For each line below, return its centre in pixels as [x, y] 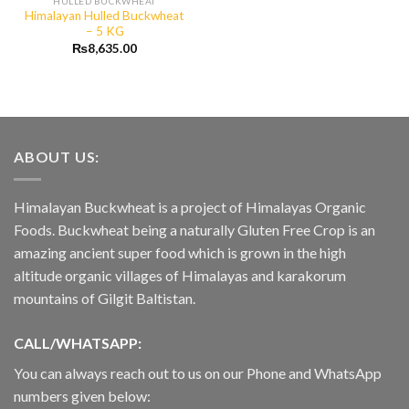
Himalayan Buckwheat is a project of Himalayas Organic [190, 206]
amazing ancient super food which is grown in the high [180, 252]
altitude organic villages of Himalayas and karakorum [180, 275]
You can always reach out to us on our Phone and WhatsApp [198, 372]
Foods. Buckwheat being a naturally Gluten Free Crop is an [194, 229]
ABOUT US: [57, 157]
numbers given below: [82, 395]
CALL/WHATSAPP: [78, 342]
